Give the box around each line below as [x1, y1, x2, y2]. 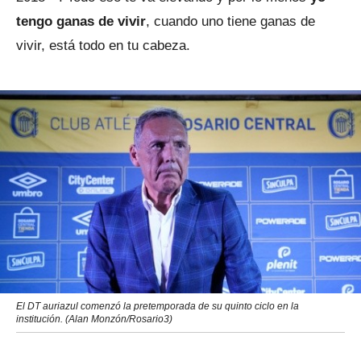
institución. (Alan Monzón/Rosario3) [16, 313, 172, 325]
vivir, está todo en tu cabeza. [16, 38, 190, 53]
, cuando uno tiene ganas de [146, 14, 315, 29]
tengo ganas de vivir [16, 14, 146, 29]
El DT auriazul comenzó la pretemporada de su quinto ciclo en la [16, 301, 299, 312]
